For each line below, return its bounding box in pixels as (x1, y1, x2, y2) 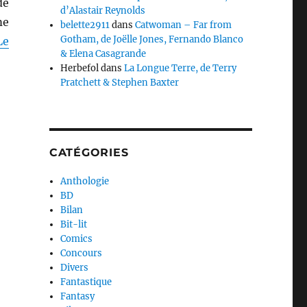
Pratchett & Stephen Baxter (60, 77, 180, 88)
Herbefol (60, 62, 99, 74)
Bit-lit (60, 219, 88, 230)
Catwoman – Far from (135, 19, 232, 31)
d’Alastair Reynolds (60, 5, 146, 16)
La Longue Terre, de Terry (124, 62, 237, 74)
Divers (60, 262, 89, 273)
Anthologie (60, 175, 110, 187)
